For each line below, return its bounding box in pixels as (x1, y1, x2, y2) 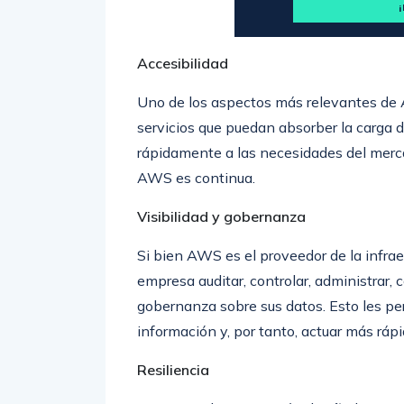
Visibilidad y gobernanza (137, 207, 306, 225)
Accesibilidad (137, 54, 228, 72)
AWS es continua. (137, 169, 255, 187)
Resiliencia (137, 361, 209, 379)
